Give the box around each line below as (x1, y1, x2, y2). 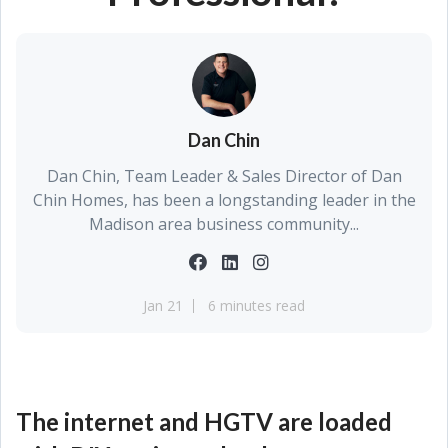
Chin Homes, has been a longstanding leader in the (32, 189, 416, 211)
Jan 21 (143, 296, 183, 315)
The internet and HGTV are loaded (16, 407, 392, 436)
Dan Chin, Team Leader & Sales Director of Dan (46, 165, 402, 187)
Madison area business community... (89, 213, 359, 235)
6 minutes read (208, 296, 305, 315)
